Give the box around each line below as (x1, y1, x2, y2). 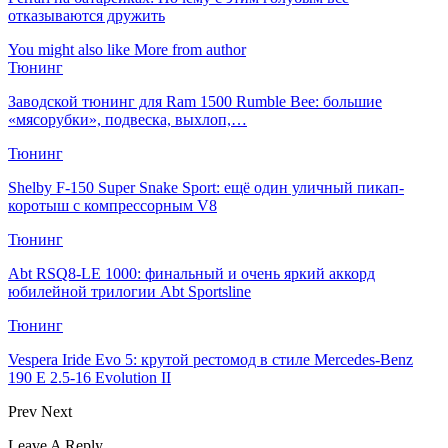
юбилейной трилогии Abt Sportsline (8, 282, 251, 300)
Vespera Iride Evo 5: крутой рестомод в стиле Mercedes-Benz (8, 350, 413, 368)
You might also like (8, 40, 130, 58)
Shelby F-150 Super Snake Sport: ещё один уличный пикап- (8, 178, 404, 196)
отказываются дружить (8, 6, 165, 24)
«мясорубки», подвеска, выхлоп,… (8, 110, 247, 128)
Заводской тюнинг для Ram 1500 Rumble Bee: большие (8, 92, 382, 110)
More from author (134, 40, 246, 58)
